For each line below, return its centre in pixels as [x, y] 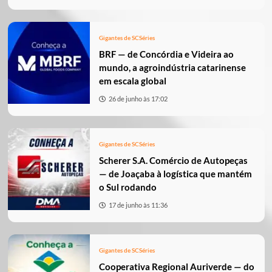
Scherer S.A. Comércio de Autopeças [173, 161]
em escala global [132, 81]
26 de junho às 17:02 [138, 99]
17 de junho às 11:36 [138, 205]
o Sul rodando [127, 187]
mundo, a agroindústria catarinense [172, 68]
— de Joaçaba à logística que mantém [175, 174]
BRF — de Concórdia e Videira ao [166, 54]
